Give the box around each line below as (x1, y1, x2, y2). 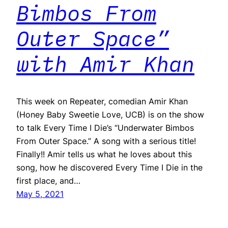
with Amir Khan (16, 50, 194, 78)
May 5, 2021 (16, 189, 64, 199)
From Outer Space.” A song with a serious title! (16, 136, 196, 147)
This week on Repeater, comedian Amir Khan (16, 96, 188, 107)
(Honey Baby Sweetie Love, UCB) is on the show (16, 109, 204, 120)
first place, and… (16, 176, 80, 186)
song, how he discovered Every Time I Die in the (16, 162, 203, 173)
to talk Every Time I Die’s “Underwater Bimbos (16, 123, 194, 133)
